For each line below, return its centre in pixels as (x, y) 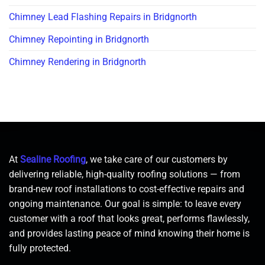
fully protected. (40, 248)
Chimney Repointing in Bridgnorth (79, 40)
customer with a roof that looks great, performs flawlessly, (129, 219)
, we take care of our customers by (157, 160)
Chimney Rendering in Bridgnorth (77, 62)
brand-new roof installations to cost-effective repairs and (127, 189)
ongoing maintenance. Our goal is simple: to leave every (125, 204)
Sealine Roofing (53, 160)
